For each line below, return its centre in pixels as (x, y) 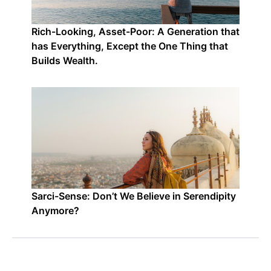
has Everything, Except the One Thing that (130, 46)
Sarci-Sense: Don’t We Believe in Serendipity (134, 196)
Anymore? (55, 211)
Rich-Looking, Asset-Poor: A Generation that (135, 31)
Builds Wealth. (65, 60)
